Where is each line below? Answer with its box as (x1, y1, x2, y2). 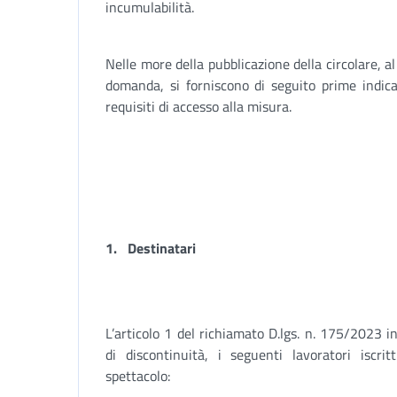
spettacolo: (105, 365, 170, 386)
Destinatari (128, 237, 196, 259)
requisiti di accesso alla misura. (105, 96, 292, 117)
